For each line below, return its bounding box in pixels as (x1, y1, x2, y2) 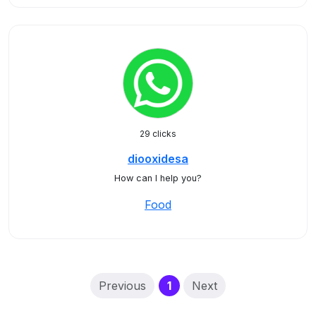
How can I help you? (114, 173, 202, 183)
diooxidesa (128, 152, 188, 166)
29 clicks (140, 128, 176, 139)
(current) (170, 278, 222, 292)
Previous (99, 279, 147, 293)
